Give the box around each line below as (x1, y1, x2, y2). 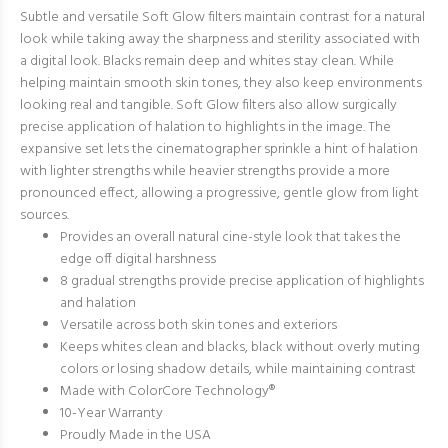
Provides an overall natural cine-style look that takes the (60, 226, 401, 249)
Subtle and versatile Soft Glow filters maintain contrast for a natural (20, 6, 425, 29)
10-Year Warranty (60, 402, 166, 425)
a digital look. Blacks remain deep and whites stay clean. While (20, 50, 394, 73)
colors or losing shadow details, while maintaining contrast (60, 358, 416, 381)
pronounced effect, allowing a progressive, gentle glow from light (20, 182, 419, 205)
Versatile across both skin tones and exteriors (60, 314, 337, 337)
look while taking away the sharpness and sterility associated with (20, 28, 420, 51)
